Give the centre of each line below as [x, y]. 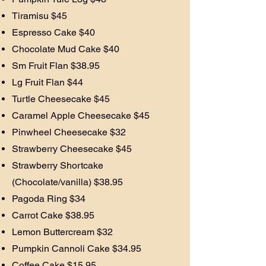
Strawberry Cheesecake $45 [72, 149]
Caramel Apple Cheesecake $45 [81, 115]
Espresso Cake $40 [53, 32]
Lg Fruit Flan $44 [47, 82]
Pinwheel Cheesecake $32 [69, 132]
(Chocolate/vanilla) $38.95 [67, 182]
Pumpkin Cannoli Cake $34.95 [77, 248]
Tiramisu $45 [39, 16]
